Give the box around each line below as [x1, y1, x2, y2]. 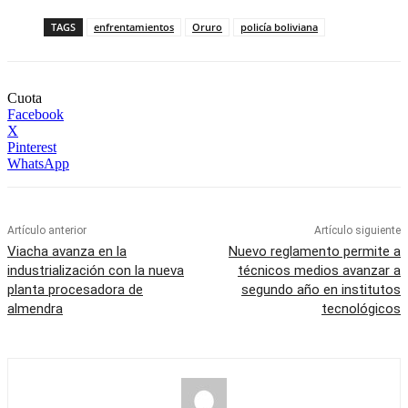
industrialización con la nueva [7, 262, 184, 280]
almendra [7, 301, 63, 318]
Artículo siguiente [313, 224, 401, 238]
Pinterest [7, 139, 56, 156]
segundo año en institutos [240, 281, 401, 299]
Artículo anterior [7, 224, 87, 238]
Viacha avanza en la [7, 243, 127, 260]
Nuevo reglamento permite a [228, 243, 401, 260]
